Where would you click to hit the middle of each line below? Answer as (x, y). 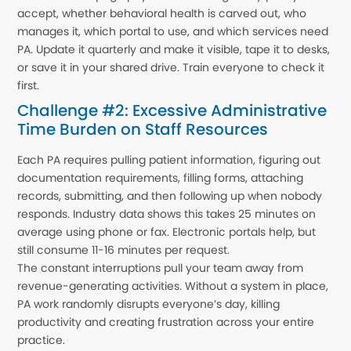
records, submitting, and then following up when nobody (170, 195)
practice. (42, 340)
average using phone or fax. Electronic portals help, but (167, 232)
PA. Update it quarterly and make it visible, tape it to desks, (174, 49)
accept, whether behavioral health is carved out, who (162, 13)
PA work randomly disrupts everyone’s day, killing (149, 304)
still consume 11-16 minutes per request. (124, 250)
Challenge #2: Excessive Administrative (172, 110)
